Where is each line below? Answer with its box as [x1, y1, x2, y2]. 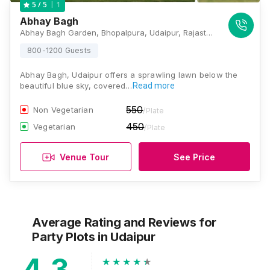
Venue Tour [60, 151, 109, 162]
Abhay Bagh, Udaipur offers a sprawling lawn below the [20, 70, 238, 80]
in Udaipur [98, 230, 155, 244]
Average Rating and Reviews [32, 215, 199, 230]
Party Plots [32, 230, 98, 244]
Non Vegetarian [33, 105, 93, 115]
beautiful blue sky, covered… [20, 81, 133, 90]
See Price [174, 151, 215, 162]
